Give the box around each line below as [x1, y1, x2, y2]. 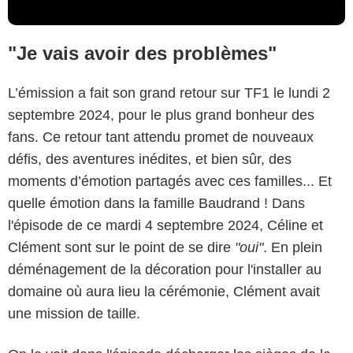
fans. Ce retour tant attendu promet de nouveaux [8, 129, 314, 146]
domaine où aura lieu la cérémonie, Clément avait [8, 284, 320, 300]
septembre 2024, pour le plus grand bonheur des [8, 107, 314, 124]
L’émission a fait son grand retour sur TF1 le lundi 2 [8, 85, 330, 102]
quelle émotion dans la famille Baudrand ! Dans [8, 195, 305, 212]
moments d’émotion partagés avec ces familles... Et [8, 173, 332, 190]
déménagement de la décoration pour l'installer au [8, 262, 321, 278]
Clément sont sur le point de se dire [8, 240, 235, 256]
